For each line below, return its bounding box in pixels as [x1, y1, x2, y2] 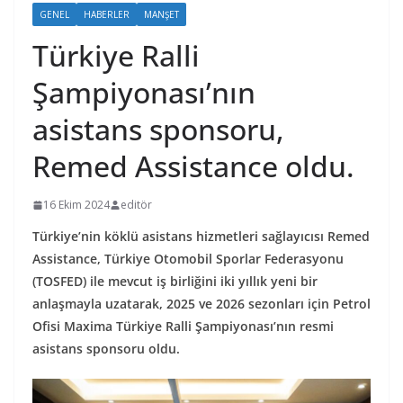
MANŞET [144, 8, 179, 21]
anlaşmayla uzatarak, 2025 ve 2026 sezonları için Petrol [32, 295, 371, 312]
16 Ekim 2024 [43, 197, 110, 212]
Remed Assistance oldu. [32, 147, 354, 185]
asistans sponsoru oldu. [32, 340, 180, 357]
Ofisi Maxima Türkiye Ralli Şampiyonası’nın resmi [32, 318, 334, 335]
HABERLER [84, 8, 130, 21]
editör [121, 197, 152, 212]
